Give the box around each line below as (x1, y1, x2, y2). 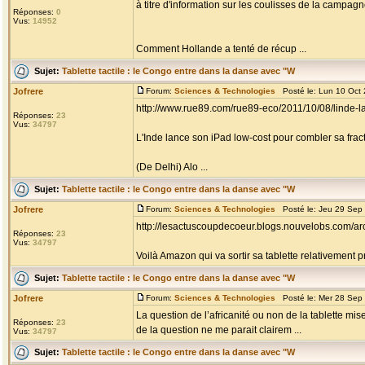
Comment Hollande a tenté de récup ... (136, 43, 306, 55)
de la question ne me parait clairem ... (136, 324, 301, 336)
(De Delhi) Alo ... (136, 161, 208, 173)
